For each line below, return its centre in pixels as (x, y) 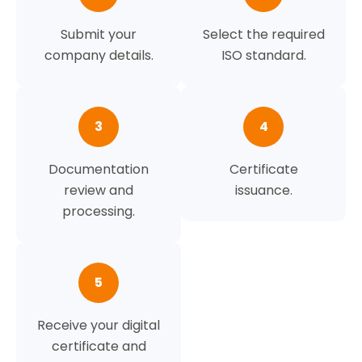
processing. (99, 211)
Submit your (99, 34)
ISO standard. (263, 55)
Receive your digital (99, 325)
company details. (99, 55)
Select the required (263, 34)
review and (99, 190)
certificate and (99, 346)
